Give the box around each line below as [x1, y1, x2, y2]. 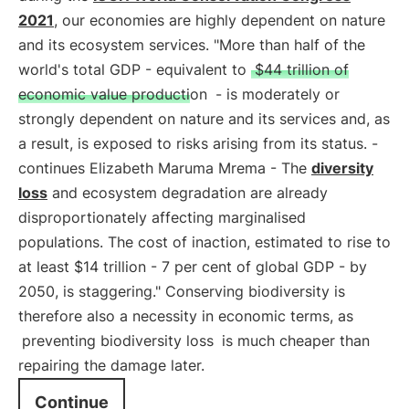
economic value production [18, 85, 207, 103]
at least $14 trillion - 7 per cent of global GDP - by [18, 257, 367, 276]
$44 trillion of [255, 60, 349, 79]
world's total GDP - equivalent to [18, 60, 251, 79]
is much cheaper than [217, 331, 370, 350]
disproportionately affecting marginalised [18, 208, 306, 226]
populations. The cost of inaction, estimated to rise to [18, 233, 391, 251]
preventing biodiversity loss [22, 331, 214, 350]
